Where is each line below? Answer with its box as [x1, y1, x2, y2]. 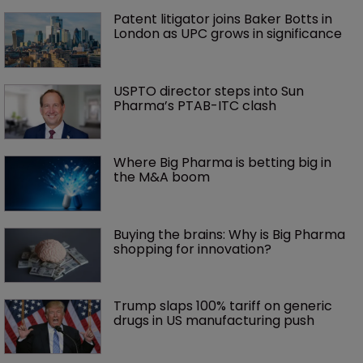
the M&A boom [113, 168, 210, 187]
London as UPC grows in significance [113, 24, 342, 44]
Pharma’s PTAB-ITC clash [113, 96, 276, 115]
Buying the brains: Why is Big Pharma [113, 224, 348, 244]
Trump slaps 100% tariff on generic [113, 296, 335, 315]
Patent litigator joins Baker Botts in [113, 10, 335, 29]
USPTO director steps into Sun [113, 81, 307, 100]
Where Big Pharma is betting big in [113, 153, 335, 173]
